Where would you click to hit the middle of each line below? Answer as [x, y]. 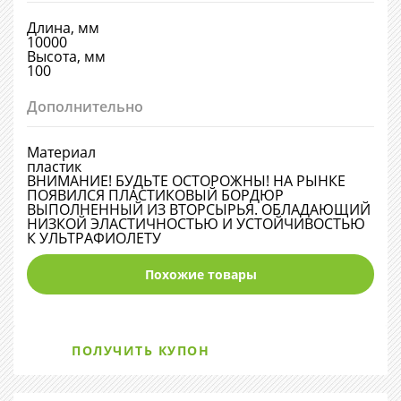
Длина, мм [63, 28]
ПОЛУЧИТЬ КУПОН [141, 350]
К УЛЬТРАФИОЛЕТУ [94, 238]
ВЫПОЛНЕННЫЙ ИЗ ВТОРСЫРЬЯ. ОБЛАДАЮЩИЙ [199, 209]
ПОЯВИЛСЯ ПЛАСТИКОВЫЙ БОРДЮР [155, 195]
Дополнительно [85, 107]
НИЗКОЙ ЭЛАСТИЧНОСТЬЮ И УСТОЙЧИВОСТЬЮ [196, 224]
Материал [61, 152]
